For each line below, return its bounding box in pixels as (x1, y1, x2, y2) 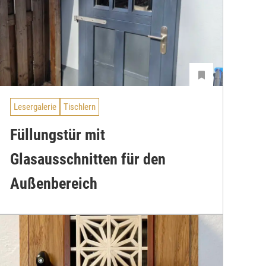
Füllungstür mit (10, 125, 105, 144)
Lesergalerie (14, 102, 56, 113)
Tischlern (64, 102, 96, 113)
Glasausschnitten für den (10, 150, 166, 168)
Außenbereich (10, 174, 97, 192)
